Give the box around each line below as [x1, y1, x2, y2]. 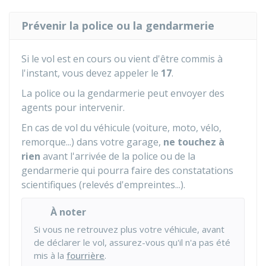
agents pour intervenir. [21, 101, 125, 114]
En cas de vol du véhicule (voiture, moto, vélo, [21, 121, 221, 134]
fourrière [66, 249, 104, 261]
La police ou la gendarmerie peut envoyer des [21, 87, 224, 100]
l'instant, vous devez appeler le [21, 66, 161, 80]
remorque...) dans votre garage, [21, 135, 163, 148]
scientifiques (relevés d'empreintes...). [21, 178, 185, 191]
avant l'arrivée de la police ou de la [40, 150, 195, 163]
